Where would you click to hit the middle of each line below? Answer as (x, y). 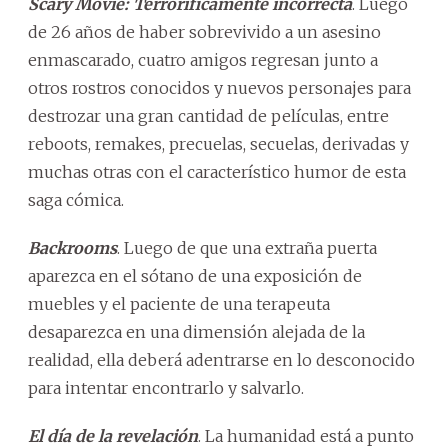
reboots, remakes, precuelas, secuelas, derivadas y (218, 143)
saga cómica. (76, 199)
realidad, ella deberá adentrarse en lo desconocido (221, 359)
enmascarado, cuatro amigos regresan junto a (203, 59)
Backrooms (72, 247)
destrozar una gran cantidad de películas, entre (208, 115)
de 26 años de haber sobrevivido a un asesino (204, 31)
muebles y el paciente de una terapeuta (179, 303)
